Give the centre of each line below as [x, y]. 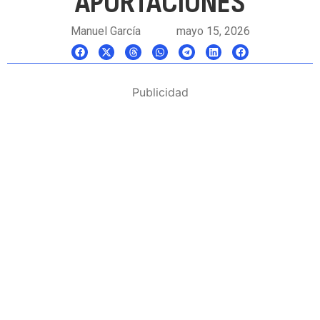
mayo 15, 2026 [213, 31]
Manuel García [105, 31]
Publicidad [160, 92]
